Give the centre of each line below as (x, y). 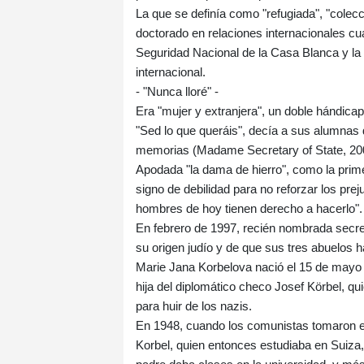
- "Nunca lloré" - (177, 92)
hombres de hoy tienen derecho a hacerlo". (249, 209)
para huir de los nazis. (194, 306)
